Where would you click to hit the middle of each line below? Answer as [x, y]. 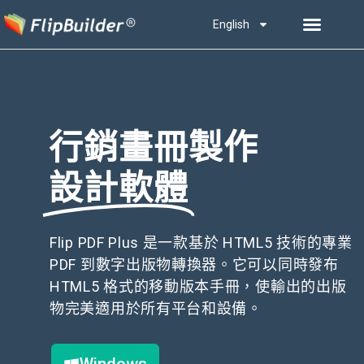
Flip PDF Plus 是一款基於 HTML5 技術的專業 [201, 243]
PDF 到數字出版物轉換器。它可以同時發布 [194, 264]
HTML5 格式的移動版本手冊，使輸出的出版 [198, 286]
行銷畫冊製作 [154, 147]
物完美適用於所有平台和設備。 [156, 308]
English [231, 24]
